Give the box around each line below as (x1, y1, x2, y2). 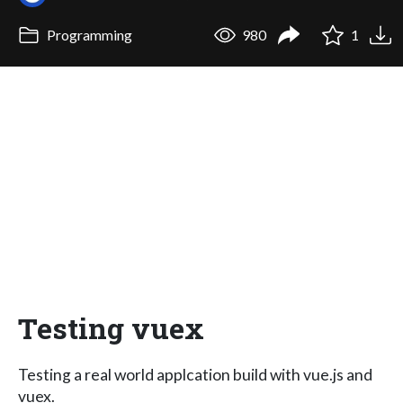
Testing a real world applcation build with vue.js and (18, 364, 372, 384)
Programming (43, 26, 132, 44)
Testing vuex (18, 308, 204, 347)
